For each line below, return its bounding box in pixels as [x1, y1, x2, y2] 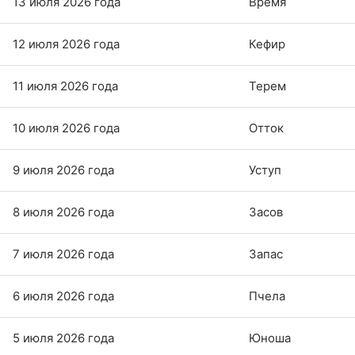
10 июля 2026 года [13, 120, 120, 136]
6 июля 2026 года [13, 288, 114, 304]
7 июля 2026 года [13, 246, 114, 262]
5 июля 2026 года [13, 330, 114, 346]
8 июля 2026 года [13, 204, 114, 220]
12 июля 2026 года [13, 36, 120, 52]
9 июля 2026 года [13, 162, 114, 178]
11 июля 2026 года [13, 78, 118, 94]
